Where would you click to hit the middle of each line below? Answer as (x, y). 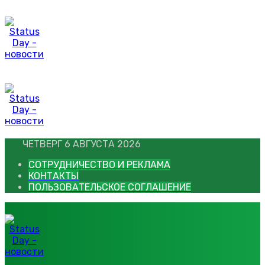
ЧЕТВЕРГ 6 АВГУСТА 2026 (82, 144)
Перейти (24, 10)
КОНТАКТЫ (54, 176)
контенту (26, 32)
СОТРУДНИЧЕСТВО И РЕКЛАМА (99, 165)
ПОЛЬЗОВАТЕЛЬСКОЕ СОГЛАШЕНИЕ (110, 187)
